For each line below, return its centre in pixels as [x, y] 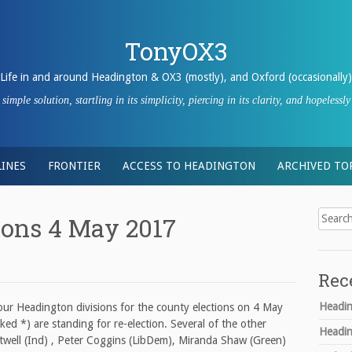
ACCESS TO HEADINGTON [189, 166]
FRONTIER [74, 166]
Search [334, 214]
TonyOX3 [176, 51]
